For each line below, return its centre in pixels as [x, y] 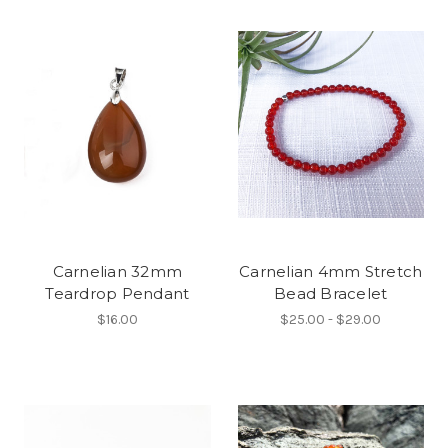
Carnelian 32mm [117, 272]
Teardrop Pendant [117, 294]
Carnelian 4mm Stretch [331, 272]
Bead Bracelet [331, 294]
